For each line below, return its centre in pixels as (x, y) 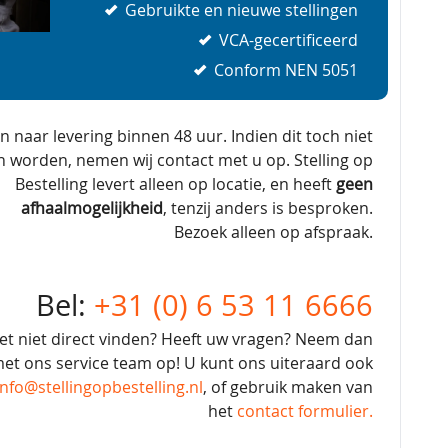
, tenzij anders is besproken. (268, 207)
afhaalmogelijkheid (92, 207)
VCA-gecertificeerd (286, 39)
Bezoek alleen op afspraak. (273, 231)
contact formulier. (305, 410)
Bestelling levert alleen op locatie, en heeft (175, 183)
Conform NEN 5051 (284, 69)
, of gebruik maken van (288, 386)
